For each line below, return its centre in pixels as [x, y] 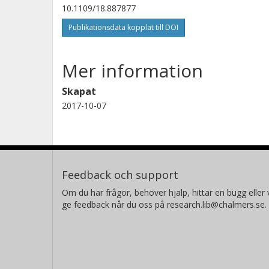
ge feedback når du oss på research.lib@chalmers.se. [164, 204]
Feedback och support [120, 174]
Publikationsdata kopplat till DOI [123, 27]
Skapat [79, 91]
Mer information [132, 70]
